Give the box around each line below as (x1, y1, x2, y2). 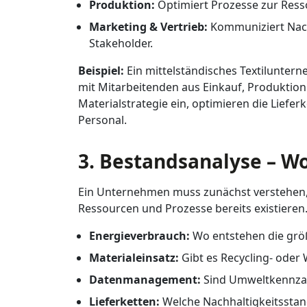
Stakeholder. (89, 36, 153, 51)
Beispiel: (78, 63, 124, 78)
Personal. (78, 112, 127, 127)
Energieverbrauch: (89, 228, 190, 243)
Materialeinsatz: (89, 250, 179, 265)
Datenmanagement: (89, 272, 201, 287)
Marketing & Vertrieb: (89, 19, 208, 34)
